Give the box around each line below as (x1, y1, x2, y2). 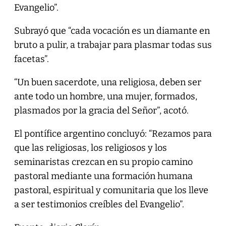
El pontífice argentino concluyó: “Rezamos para (14, 128, 212, 139)
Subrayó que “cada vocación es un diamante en (14, 25, 210, 36)
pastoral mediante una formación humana (14, 170, 193, 182)
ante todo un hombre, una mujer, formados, (14, 90, 197, 102)
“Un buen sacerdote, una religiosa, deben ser (14, 76, 201, 88)
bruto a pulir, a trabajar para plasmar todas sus (14, 39, 212, 50)
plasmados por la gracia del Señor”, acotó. (14, 104, 189, 116)
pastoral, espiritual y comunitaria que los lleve (14, 184, 208, 196)
